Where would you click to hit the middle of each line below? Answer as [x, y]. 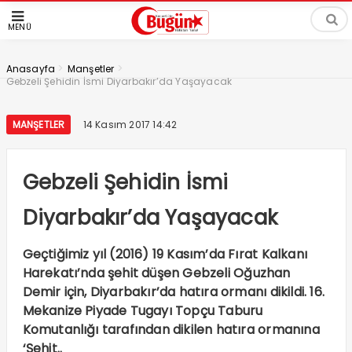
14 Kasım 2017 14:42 [130, 125]
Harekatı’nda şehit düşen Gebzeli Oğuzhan [156, 273]
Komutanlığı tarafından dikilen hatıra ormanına [171, 330]
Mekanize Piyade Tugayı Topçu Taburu [143, 311]
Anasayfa [31, 69]
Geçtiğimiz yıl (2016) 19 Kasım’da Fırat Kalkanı [165, 254]
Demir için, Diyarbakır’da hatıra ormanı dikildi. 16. [173, 292]
